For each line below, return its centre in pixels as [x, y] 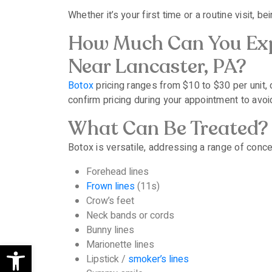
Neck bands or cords [130, 216]
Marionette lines [120, 245]
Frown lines [110, 187]
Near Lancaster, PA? [157, 67]
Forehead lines [117, 172]
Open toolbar [59, 250]
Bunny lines [110, 230]
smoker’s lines [158, 260]
